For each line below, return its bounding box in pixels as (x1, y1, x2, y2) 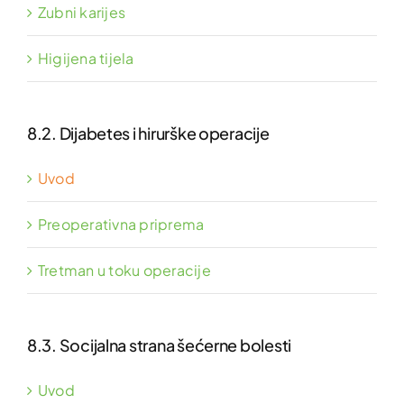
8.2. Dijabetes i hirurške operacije (27, 122, 270, 143)
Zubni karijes (38, 2, 126, 22)
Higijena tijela (38, 48, 134, 68)
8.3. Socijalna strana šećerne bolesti (27, 334, 292, 355)
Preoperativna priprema (38, 214, 205, 234)
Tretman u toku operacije (38, 260, 211, 280)
